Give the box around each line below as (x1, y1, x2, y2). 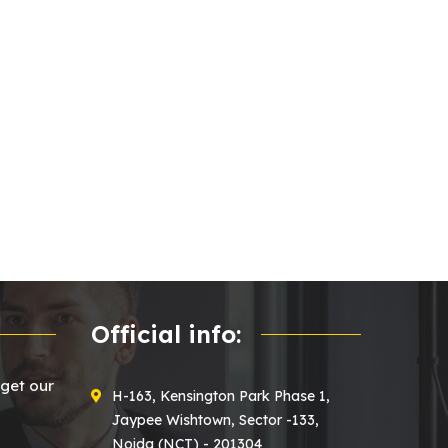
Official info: (91, 319, 241, 349)
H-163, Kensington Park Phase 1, (112, 387, 330, 405)
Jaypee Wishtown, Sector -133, (112, 411, 319, 429)
